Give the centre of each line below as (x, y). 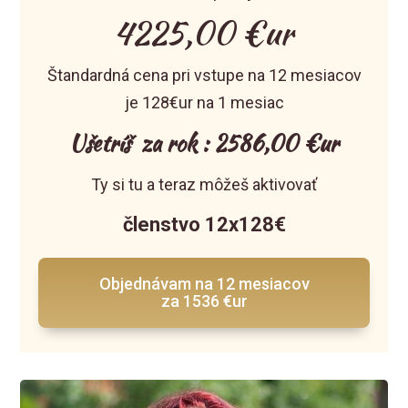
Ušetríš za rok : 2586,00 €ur (204, 144)
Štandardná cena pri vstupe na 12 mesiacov (204, 76)
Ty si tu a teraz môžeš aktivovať (204, 185)
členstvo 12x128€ (204, 225)
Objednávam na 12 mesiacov (204, 284)
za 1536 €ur (204, 301)
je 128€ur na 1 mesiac (204, 103)
